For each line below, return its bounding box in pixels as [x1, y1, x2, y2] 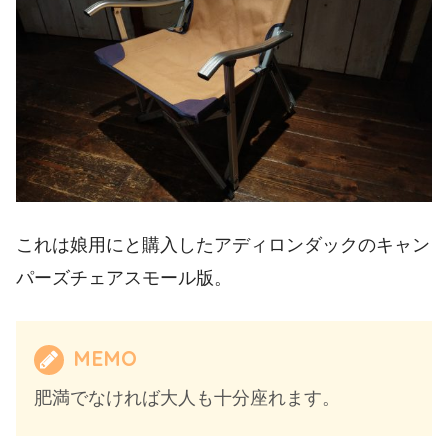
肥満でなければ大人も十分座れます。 [33, 387, 340, 408]
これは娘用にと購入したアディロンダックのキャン [16, 234, 430, 255]
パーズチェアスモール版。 [16, 267, 232, 288]
